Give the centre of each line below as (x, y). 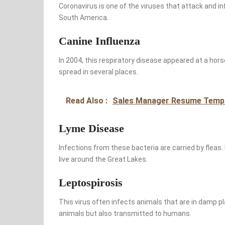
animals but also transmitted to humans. (125, 214)
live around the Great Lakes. (103, 159)
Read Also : (88, 101)
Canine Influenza (99, 41)
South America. (84, 18)
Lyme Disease (91, 129)
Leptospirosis (91, 183)
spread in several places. (98, 72)
